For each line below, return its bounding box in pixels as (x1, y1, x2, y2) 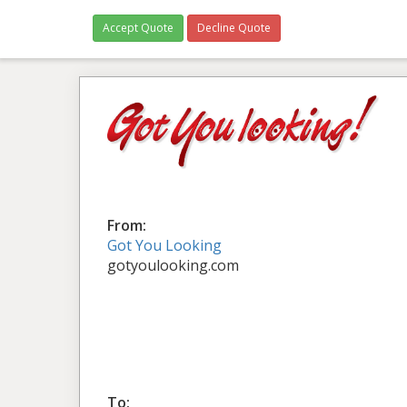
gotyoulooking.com (107, 254, 239, 275)
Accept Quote (103, 20, 174, 35)
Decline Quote (197, 20, 271, 35)
